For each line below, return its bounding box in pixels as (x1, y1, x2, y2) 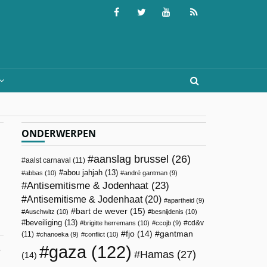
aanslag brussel (94, 153, 169, 165)
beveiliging (26, 218, 62, 227)
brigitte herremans (83, 219, 136, 226)
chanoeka (40, 231, 69, 238)
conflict (85, 231, 105, 238)
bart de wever (76, 206, 128, 216)
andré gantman (124, 169, 167, 176)
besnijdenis (151, 208, 184, 215)
